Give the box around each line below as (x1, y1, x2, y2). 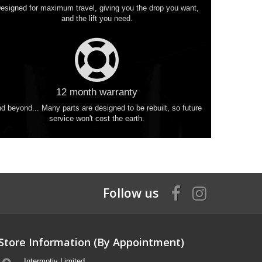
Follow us (103, 185, 158, 201)
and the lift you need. (61, 14, 133, 23)
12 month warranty (56, 87, 138, 98)
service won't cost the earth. (49, 114, 145, 123)
